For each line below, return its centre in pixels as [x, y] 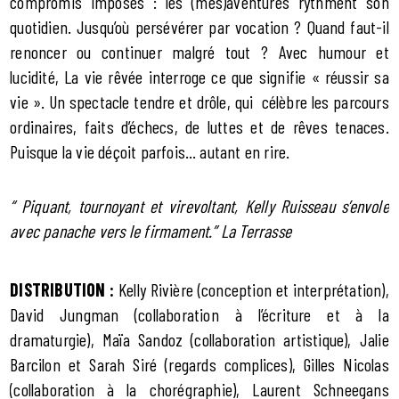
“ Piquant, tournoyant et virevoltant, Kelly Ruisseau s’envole [199, 206]
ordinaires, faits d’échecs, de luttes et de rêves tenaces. [199, 127]
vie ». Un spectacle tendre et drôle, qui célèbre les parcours [199, 102]
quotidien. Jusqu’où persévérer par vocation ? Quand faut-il [199, 27]
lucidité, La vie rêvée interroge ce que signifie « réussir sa [199, 77]
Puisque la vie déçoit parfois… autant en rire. [150, 152]
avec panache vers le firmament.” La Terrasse [151, 231]
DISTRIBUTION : [65, 290]
